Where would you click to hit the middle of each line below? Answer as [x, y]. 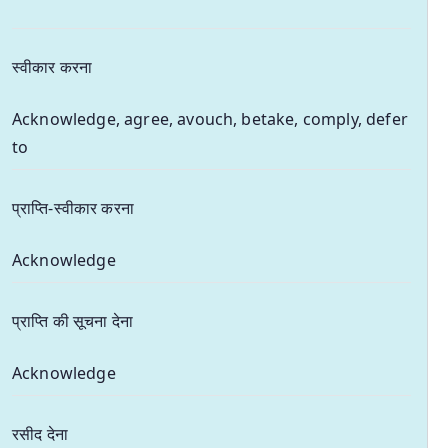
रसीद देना [40, 433]
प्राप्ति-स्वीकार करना [73, 207]
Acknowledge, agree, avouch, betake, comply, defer [210, 118]
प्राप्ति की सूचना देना [72, 320]
